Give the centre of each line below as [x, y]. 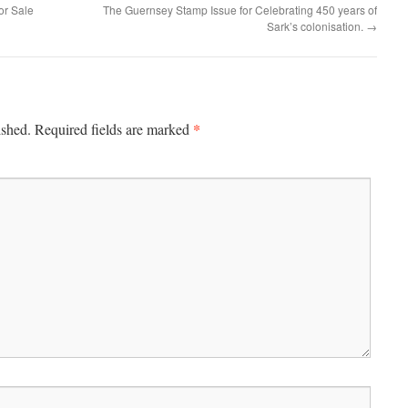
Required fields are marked [112, 129]
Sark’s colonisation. [316, 26]
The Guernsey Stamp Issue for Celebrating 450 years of [240, 10]
